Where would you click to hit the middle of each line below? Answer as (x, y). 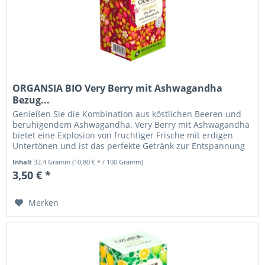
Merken (44, 203)
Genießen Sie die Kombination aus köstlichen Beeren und (127, 114)
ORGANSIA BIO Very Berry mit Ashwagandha (118, 88)
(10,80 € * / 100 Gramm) (108, 162)
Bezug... (31, 100)
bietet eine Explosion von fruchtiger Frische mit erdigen (123, 135)
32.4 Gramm (53, 162)
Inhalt (23, 162)
